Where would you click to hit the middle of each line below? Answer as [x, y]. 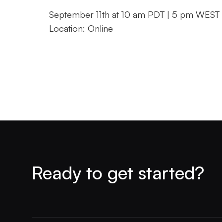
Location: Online [81, 28]
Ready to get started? [118, 172]
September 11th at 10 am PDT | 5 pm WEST [135, 14]
